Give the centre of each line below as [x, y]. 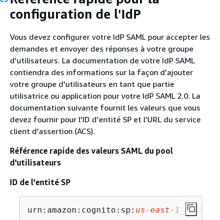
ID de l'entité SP [40, 182]
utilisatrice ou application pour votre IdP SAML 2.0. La [105, 96]
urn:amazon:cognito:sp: [81, 210]
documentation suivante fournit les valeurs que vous [105, 108]
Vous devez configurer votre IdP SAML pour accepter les [110, 37]
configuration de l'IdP [75, 14]
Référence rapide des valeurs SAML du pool [91, 151]
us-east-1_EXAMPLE [177, 210]
